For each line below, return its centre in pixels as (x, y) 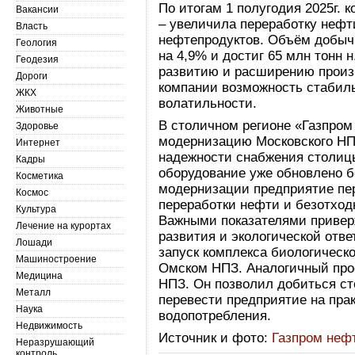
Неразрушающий (55, 342)
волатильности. (208, 103)
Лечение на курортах (63, 226)
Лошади (34, 242)
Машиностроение (56, 259)
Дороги (32, 76)
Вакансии (37, 10)
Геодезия (37, 59)
